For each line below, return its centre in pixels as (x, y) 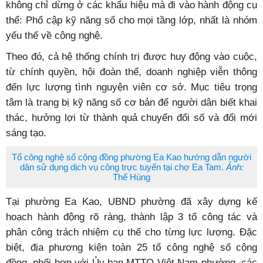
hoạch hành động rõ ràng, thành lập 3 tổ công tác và (131, 217)
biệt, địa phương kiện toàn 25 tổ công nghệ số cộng (131, 247)
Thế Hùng (131, 177)
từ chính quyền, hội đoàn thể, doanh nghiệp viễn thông (131, 72)
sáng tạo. (26, 133)
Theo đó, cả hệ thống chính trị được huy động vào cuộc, (131, 56)
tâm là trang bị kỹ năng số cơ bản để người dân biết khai (131, 102)
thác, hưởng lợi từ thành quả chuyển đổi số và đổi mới (131, 117)
